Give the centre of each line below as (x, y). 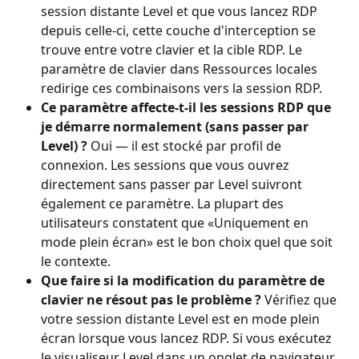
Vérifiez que (301, 299)
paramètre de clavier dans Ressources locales (181, 69)
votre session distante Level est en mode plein (182, 319)
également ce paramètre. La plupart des (164, 203)
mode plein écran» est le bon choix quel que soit (188, 242)
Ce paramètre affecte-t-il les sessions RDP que (188, 107)
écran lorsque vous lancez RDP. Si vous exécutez (188, 338)
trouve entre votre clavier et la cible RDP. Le (173, 49)
